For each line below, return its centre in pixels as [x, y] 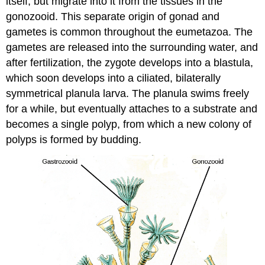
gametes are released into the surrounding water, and [132, 48]
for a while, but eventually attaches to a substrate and [132, 109]
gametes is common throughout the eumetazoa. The [130, 32]
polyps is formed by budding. [74, 140]
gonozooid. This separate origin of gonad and [113, 17]
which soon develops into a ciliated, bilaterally [114, 78]
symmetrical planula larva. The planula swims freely [128, 94]
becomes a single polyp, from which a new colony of [129, 125]
